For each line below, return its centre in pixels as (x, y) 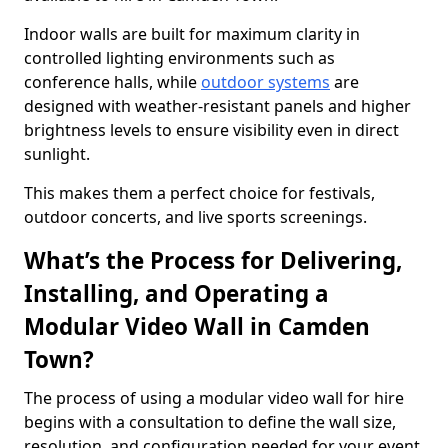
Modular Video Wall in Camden (197, 326)
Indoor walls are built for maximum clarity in (192, 34)
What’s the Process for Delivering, (213, 260)
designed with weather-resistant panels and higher (217, 106)
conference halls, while (112, 82)
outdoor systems (265, 82)
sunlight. (57, 154)
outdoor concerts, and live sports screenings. (195, 217)
